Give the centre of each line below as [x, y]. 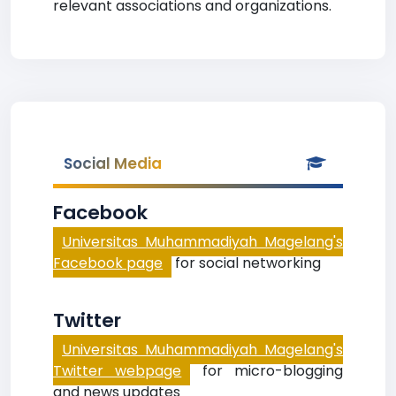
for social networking [246, 263]
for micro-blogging [267, 371]
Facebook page [108, 263]
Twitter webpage [118, 371]
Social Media [113, 164]
